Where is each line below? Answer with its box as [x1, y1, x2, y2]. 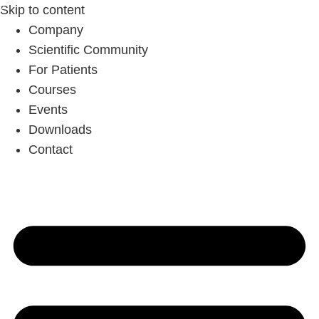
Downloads [28, 122, 92, 137]
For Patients [28, 63, 98, 77]
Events [28, 103, 68, 117]
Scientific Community [28, 43, 148, 57]
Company [28, 23, 83, 37]
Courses [28, 83, 76, 97]
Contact [28, 142, 73, 157]
